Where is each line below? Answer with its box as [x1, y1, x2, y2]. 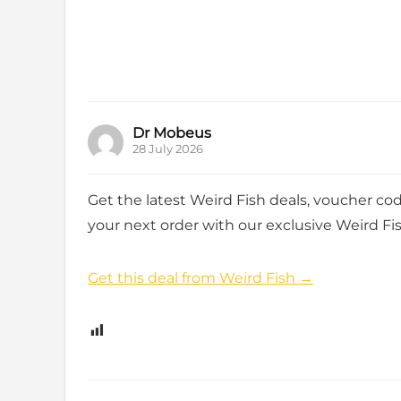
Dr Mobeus [132, 124, 211, 141]
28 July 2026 [132, 142, 203, 156]
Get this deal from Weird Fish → [88, 269, 313, 286]
